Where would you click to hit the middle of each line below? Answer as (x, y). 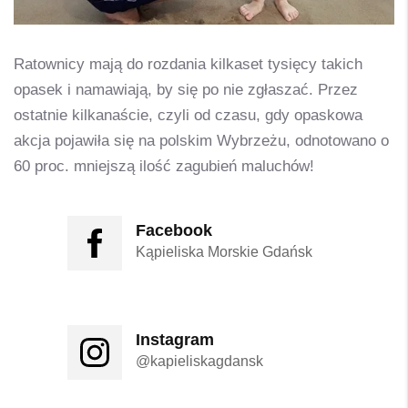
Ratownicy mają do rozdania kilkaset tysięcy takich (188, 64)
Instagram (175, 339)
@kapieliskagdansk (199, 361)
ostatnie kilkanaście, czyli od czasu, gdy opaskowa (188, 115)
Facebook (174, 230)
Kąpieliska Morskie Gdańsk (224, 251)
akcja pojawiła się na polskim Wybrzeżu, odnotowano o (201, 140)
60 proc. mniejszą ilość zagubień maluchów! (164, 166)
